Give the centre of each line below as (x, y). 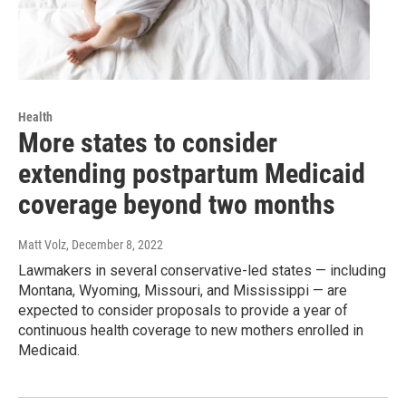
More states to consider (148, 142)
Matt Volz (42, 244)
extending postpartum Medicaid (192, 173)
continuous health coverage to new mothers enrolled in (191, 330)
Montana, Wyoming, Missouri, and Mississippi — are (183, 290)
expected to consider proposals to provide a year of (183, 310)
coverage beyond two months (177, 204)
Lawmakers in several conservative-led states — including (202, 270)
